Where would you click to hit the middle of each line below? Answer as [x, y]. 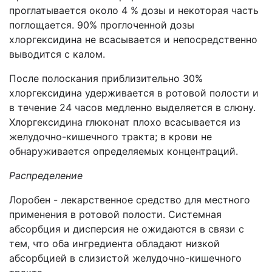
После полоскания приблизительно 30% [106, 78]
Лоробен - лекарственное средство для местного [130, 200]
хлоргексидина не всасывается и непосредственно [133, 39]
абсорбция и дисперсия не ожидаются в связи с [127, 229]
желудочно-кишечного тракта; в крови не [110, 137]
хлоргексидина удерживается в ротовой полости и [134, 93]
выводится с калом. [57, 54]
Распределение [46, 175]
